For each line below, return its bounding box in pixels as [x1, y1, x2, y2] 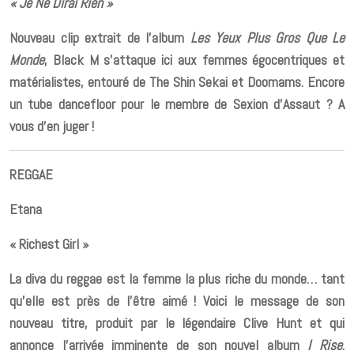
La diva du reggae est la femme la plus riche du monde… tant [9, 269, 345, 288]
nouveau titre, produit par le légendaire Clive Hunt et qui [9, 313, 345, 332]
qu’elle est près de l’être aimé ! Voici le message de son [9, 291, 345, 310]
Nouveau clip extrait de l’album [9, 28, 190, 47]
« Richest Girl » [9, 234, 92, 253]
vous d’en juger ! [9, 116, 94, 135]
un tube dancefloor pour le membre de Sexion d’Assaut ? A [9, 94, 345, 113]
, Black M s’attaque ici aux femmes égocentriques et [44, 50, 345, 69]
